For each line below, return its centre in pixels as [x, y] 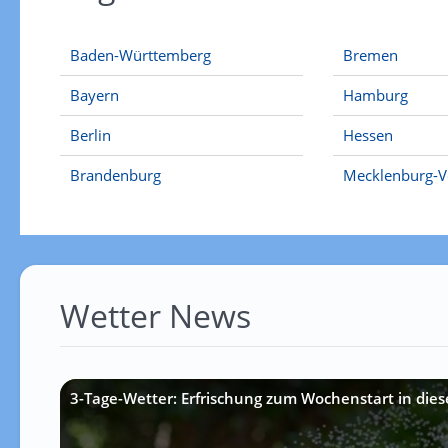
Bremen [371, 55]
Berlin [90, 135]
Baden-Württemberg [140, 55]
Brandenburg [115, 175]
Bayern [94, 95]
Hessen [368, 135]
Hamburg [376, 95]
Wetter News [155, 315]
